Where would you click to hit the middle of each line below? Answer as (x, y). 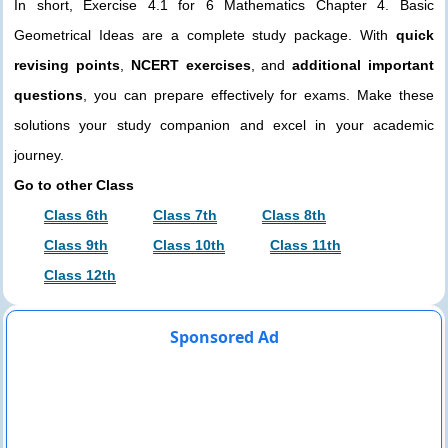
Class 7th (185, 215)
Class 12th (80, 275)
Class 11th (305, 245)
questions (48, 95)
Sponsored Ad (224, 337)
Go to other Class (74, 185)
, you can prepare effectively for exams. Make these (258, 95)
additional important (363, 65)
